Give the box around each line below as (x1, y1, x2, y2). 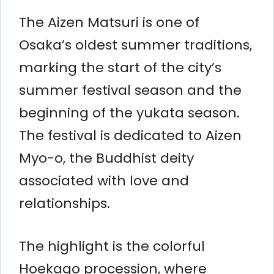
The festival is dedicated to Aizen (19, 125, 242, 145)
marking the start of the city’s (19, 57, 221, 77)
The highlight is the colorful (19, 236, 205, 256)
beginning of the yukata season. (19, 103, 240, 122)
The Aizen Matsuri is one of (19, 12, 199, 32)
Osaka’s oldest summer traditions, (19, 35, 252, 54)
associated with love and (19, 171, 189, 190)
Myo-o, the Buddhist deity (19, 148, 194, 168)
